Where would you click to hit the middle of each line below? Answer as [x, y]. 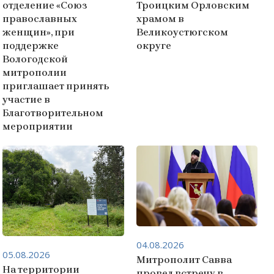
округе [154, 45]
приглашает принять [56, 86]
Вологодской [35, 59]
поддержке [31, 45]
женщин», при [39, 32]
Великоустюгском [182, 32]
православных [40, 18]
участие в [27, 99]
